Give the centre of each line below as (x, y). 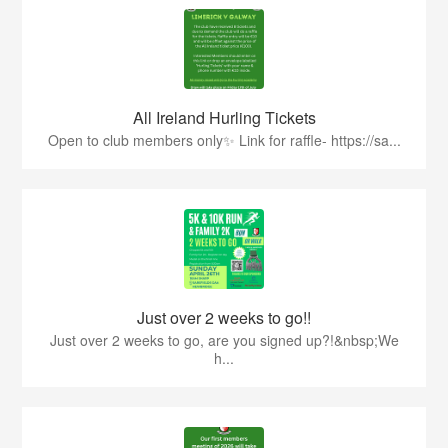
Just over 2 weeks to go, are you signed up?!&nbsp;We (224, 340)
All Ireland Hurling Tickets (224, 117)
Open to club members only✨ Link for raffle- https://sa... (224, 140)
